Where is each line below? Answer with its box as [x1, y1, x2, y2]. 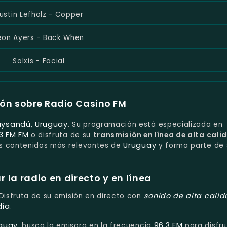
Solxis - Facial [13, 56, 65, 66]
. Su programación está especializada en [67, 120, 223, 130]
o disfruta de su [28, 130, 93, 140]
